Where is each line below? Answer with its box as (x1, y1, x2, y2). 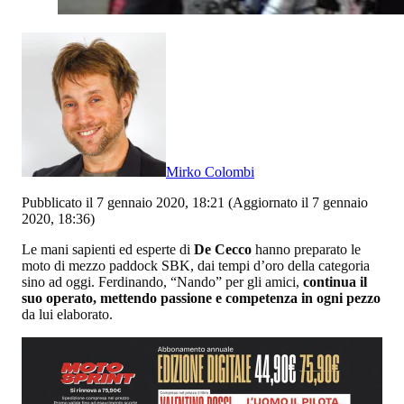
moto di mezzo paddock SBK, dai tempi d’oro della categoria (22, 257, 370, 273)
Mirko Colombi (166, 163, 254, 179)
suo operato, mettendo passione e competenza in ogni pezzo (22, 289, 381, 306)
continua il (303, 273, 367, 289)
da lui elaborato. (22, 306, 113, 322)
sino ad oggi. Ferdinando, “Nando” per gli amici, (22, 273, 303, 289)
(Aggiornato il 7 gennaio (225, 194, 368, 210)
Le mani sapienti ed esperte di (22, 241, 194, 257)
